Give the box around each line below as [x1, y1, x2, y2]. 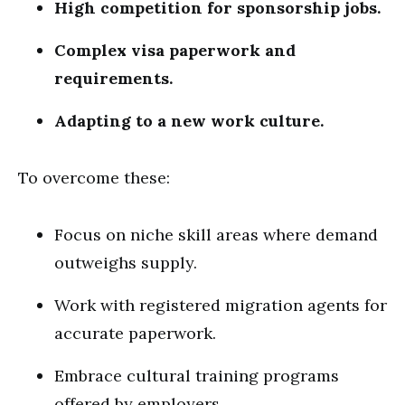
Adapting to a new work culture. [54, 110, 324, 131]
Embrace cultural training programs [54, 365, 339, 386]
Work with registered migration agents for [54, 295, 387, 316]
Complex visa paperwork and [54, 40, 296, 61]
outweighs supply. [54, 252, 197, 273]
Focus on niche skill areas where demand [54, 224, 378, 245]
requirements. [54, 68, 173, 89]
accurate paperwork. [54, 323, 216, 344]
